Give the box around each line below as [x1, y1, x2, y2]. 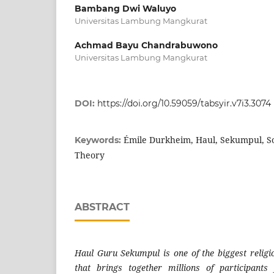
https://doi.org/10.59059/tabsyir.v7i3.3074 [97, 98, 271, 109]
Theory [75, 149, 105, 161]
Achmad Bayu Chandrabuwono [75, 40, 218, 51]
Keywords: [75, 135, 124, 146]
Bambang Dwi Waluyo [75, 3, 176, 15]
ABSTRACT [75, 201, 130, 213]
